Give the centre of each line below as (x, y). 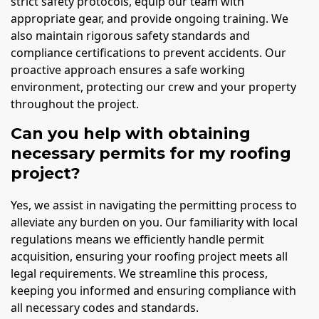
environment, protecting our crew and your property (153, 87)
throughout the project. (75, 104)
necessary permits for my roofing (151, 153)
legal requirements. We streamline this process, (139, 274)
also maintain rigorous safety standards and (130, 36)
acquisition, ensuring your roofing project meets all (149, 257)
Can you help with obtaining (131, 134)
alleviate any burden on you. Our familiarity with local (154, 223)
